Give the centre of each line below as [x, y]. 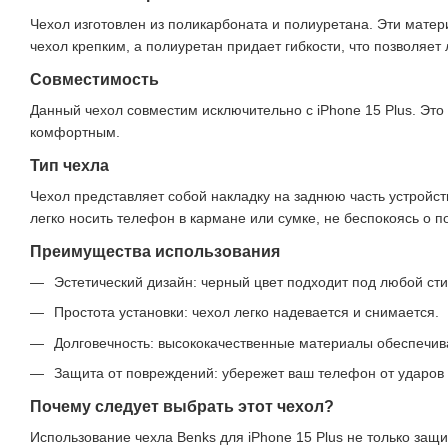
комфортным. [75, 132]
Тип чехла [69, 165]
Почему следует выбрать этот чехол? [182, 407]
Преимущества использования [155, 251]
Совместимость [94, 79]
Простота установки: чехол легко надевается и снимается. [246, 312]
